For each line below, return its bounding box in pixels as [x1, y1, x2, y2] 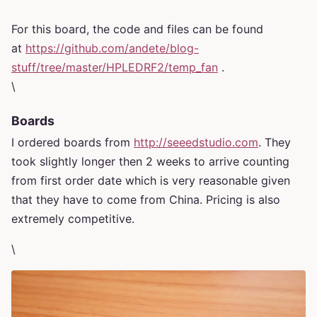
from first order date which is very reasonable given [11, 173, 290, 188]
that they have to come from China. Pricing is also [11, 192, 280, 207]
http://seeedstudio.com [134, 134, 258, 149]
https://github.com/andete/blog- [25, 41, 199, 56]
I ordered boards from [11, 134, 134, 149]
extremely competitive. [11, 211, 134, 226]
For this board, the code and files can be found [11, 22, 263, 37]
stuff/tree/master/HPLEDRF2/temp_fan [11, 60, 218, 75]
